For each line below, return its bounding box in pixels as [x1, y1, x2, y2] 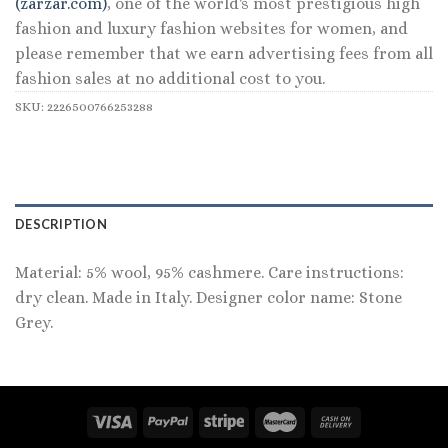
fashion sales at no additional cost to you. [15, 68, 325, 88]
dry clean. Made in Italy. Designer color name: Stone [15, 288, 402, 308]
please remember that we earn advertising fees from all [15, 43, 433, 63]
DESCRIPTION [15, 216, 107, 233]
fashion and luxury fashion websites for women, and [15, 18, 408, 38]
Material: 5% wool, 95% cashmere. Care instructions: [15, 263, 404, 283]
